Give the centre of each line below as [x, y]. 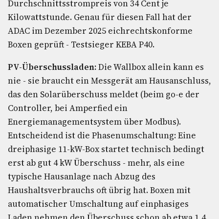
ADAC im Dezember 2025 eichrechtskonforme [100, 31]
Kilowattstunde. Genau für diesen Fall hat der [100, 17]
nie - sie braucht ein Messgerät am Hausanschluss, [109, 81]
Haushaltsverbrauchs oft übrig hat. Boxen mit [99, 190]
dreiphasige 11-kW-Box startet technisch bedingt [106, 149]
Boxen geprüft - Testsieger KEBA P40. [81, 44]
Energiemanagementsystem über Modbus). [94, 122]
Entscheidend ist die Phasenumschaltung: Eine [102, 135]
